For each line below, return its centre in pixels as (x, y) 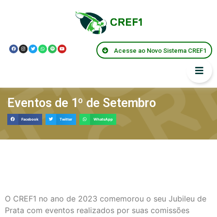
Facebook (30, 119)
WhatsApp (103, 119)
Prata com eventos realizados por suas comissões (97, 210)
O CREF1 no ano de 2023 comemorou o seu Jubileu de (106, 198)
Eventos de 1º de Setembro (82, 103)
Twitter (66, 119)
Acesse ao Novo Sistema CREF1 (160, 50)
